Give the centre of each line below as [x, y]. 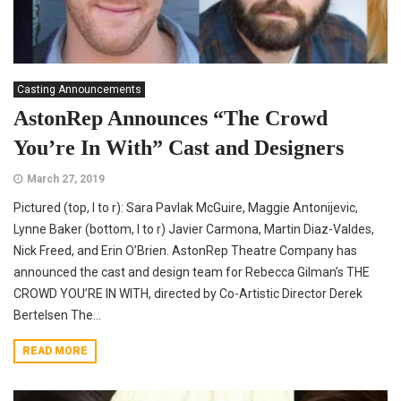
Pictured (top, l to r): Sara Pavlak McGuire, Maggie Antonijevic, [186, 208]
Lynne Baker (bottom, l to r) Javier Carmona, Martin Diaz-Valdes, [194, 230]
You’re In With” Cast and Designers [179, 148]
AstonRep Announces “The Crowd [171, 119]
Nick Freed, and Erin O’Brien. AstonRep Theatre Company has [185, 251]
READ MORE [55, 351]
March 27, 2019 [66, 179]
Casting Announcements [79, 90]
